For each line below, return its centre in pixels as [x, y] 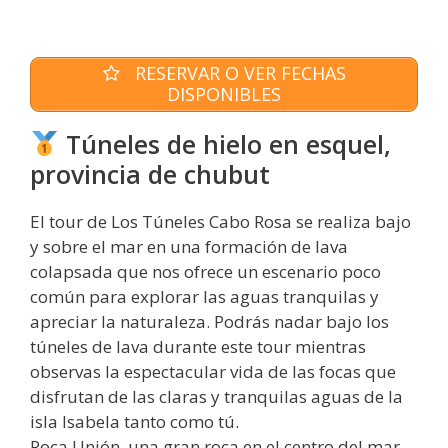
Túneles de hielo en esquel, [224, 143]
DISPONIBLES [224, 94]
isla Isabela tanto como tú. [134, 421]
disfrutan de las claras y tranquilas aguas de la [216, 396]
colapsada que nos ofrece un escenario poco [205, 271]
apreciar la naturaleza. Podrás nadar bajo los [209, 321]
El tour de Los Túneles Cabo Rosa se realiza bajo [220, 221]
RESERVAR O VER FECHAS [237, 73]
